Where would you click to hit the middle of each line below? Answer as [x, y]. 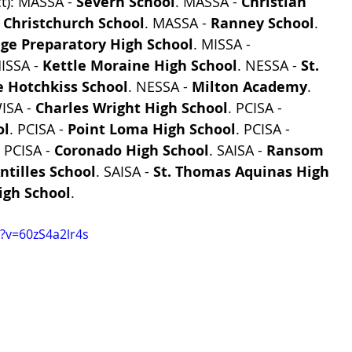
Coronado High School [132, 150]
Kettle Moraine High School [140, 66]
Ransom [297, 150]
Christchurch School [74, 23]
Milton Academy [249, 87]
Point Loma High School [152, 129]
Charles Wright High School [132, 108]
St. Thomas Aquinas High [243, 172]
